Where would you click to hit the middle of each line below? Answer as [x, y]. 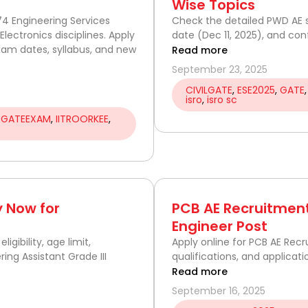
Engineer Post [220, 226]
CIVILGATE [209, 90]
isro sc [222, 99]
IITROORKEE [82, 119]
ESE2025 [256, 90]
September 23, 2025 [220, 69]
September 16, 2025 [219, 290]
